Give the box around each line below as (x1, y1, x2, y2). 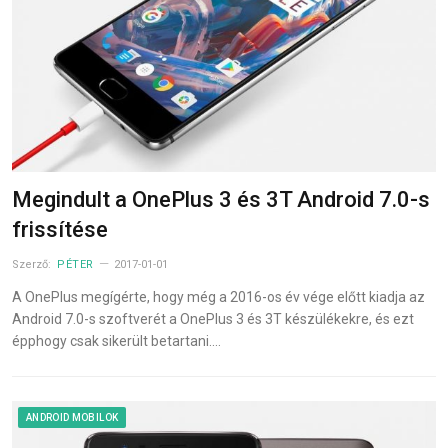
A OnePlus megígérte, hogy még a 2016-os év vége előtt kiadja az (12, 289, 425, 306)
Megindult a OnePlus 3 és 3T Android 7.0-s (12, 187, 430, 213)
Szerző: (12, 258, 54, 272)
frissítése (12, 217, 108, 243)
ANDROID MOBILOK (26, 412, 119, 424)
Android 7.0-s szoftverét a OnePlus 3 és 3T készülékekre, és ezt (12, 311, 414, 328)
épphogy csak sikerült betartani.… (12, 333, 221, 350)
